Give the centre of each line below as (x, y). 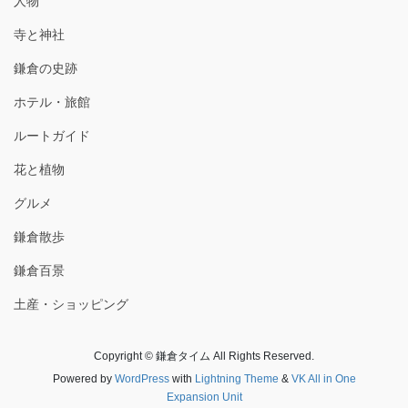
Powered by (83, 379)
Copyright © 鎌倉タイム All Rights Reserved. (204, 357)
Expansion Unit (204, 398)
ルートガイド (52, 136)
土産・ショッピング (71, 305)
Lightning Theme (236, 379)
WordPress (142, 379)
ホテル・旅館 (52, 102)
